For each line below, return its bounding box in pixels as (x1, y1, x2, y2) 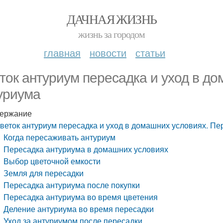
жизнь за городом (78, 27, 145, 41)
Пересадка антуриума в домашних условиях (3, 143, 169, 155)
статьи (135, 45, 165, 60)
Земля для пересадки (3, 167, 84, 179)
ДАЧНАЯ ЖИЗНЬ (66, 10, 157, 27)
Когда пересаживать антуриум (3, 131, 116, 143)
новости (90, 45, 126, 60)
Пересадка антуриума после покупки (3, 179, 140, 191)
